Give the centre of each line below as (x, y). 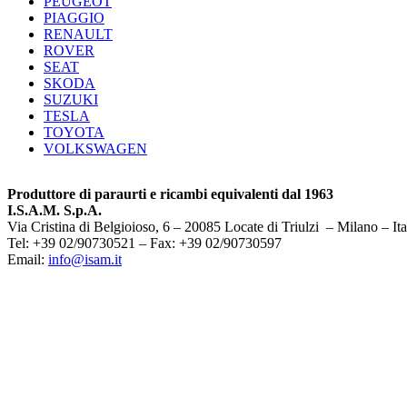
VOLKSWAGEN (95, 148)
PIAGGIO (74, 17)
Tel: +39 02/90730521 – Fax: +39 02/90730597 (144, 243)
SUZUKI (71, 99)
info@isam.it (85, 259)
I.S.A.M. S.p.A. (55, 210)
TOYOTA (74, 132)
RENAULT (78, 34)
